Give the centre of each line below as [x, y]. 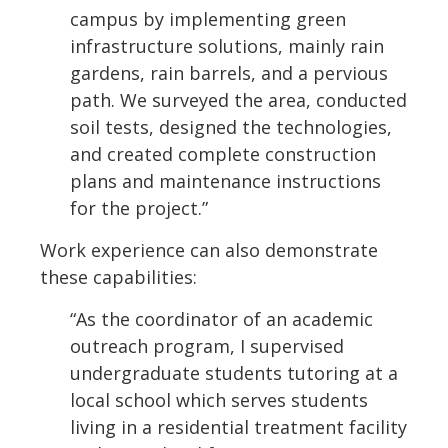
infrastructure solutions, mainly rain [227, 46]
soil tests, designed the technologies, [231, 127]
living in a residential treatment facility [238, 427]
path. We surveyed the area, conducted [238, 100]
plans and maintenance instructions [225, 181]
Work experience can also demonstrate [209, 250]
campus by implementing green [208, 19]
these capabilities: [118, 277]
